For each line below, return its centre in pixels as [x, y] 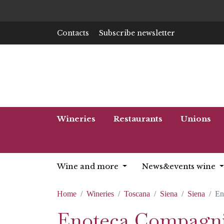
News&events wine [179, 166]
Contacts [73, 33]
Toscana [137, 194]
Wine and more [89, 166]
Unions [196, 119]
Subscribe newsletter [137, 33]
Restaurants [138, 119]
